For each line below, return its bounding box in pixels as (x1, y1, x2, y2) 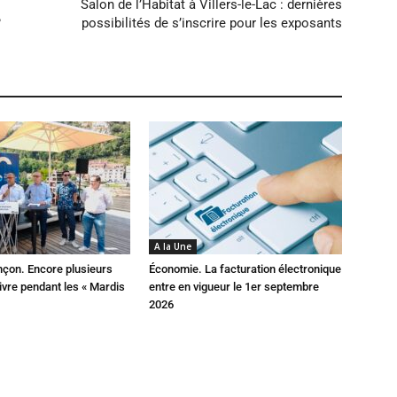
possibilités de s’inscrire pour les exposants (82, 15, 342, 31)
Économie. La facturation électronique (149, 262, 341, 276)
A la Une (154, 240, 191, 253)
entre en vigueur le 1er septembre (149, 280, 319, 293)
